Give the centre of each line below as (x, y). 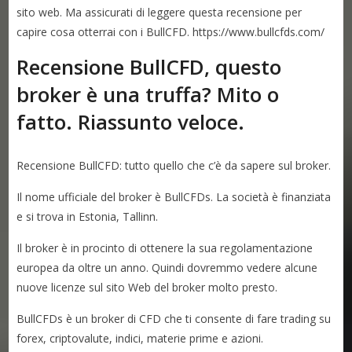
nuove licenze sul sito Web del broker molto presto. (147, 287)
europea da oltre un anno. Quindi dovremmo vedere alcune (167, 267)
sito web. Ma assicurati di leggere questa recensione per (159, 12)
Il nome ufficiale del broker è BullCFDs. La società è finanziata (174, 196)
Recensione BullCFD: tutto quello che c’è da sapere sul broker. (174, 165)
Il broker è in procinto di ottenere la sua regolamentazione (165, 247)
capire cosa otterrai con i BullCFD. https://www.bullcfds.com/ (171, 31)
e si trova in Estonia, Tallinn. (88, 216)
